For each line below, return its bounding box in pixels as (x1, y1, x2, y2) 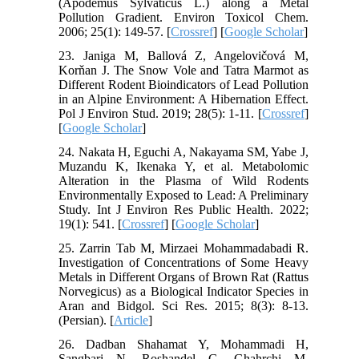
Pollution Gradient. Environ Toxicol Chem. (58, 10, 309, 25)
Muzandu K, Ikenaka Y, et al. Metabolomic (58, 159, 309, 174)
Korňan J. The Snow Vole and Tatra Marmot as (58, 63, 309, 78)
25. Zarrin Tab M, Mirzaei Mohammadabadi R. (58, 241, 309, 256)
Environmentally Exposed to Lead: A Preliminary (58, 188, 309, 203)
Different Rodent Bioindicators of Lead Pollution (58, 78, 309, 92)
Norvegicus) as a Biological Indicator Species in (58, 284, 309, 299)
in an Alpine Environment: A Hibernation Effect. (58, 92, 309, 107)
